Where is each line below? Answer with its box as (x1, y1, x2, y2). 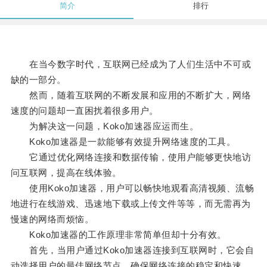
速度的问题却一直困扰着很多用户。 (10, 105, 159, 116)
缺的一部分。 (10, 74, 66, 85)
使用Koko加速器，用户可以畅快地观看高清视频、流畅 (10, 183, 254, 194)
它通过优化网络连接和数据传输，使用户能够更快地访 (10, 152, 252, 163)
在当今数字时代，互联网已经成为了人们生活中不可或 (10, 59, 252, 70)
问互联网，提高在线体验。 (10, 167, 122, 178)
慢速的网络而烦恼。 (10, 214, 94, 225)
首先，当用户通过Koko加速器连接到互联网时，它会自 (10, 245, 254, 256)
